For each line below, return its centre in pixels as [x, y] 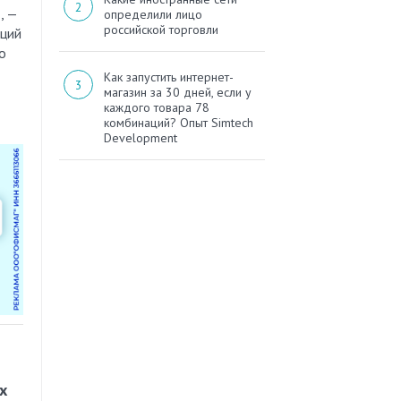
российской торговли [161, 30]
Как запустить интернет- [169, 77]
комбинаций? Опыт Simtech [179, 123]
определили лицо [153, 15]
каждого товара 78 [157, 108]
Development [141, 138]
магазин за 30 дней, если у [178, 93]
